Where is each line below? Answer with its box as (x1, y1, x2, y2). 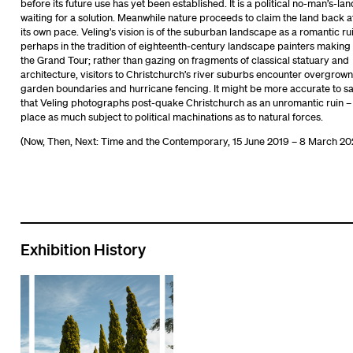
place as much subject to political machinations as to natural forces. (20, 110, 323, 124)
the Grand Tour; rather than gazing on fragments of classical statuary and (20, 53, 349, 67)
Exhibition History (20, 239, 146, 258)
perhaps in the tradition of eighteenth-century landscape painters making (20, 39, 351, 53)
